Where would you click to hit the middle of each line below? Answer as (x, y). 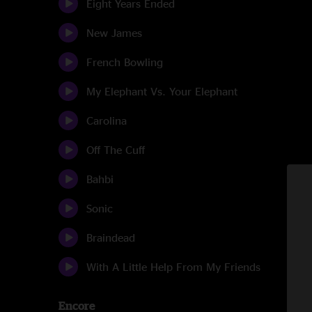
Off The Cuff (116, 150)
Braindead (111, 237)
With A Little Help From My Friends (173, 267)
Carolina (107, 120)
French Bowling (125, 62)
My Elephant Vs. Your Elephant (162, 91)
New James (114, 33)
